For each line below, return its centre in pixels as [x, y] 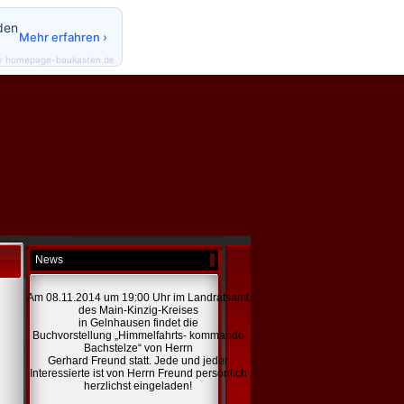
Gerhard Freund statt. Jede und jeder [138, 361]
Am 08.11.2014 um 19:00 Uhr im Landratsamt [138, 298]
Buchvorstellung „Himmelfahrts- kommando [138, 335]
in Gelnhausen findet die [138, 323]
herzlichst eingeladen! [138, 386]
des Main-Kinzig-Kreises [138, 310]
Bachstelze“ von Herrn [138, 348]
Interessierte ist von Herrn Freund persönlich [138, 373]
